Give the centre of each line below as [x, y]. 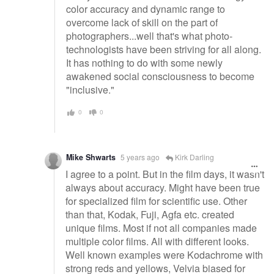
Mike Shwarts [91, 157]
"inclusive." [90, 90]
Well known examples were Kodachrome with [164, 255]
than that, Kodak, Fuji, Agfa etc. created [150, 215]
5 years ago [140, 157]
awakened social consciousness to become [160, 76]
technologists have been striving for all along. [164, 50]
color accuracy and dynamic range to [146, 9]
